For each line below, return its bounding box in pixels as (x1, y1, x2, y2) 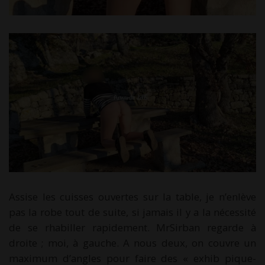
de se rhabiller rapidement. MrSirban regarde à (9, 221, 256, 235)
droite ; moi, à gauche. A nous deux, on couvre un (9, 236, 256, 250)
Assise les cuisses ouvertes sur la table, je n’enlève (9, 190, 256, 204)
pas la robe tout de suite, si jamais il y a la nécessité (9, 205, 256, 219)
